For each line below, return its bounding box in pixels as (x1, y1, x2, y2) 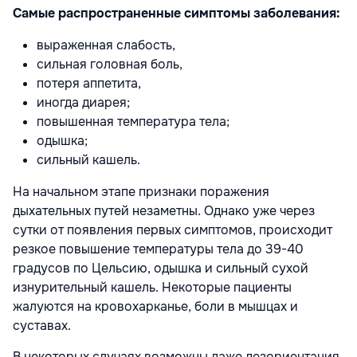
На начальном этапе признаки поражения (13, 182, 269, 200)
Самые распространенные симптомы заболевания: (13, 4, 340, 22)
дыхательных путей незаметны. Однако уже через (13, 202, 315, 219)
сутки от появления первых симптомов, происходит (13, 221, 332, 238)
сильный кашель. (37, 151, 140, 168)
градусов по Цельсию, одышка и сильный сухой (13, 259, 308, 277)
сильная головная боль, (37, 55, 182, 73)
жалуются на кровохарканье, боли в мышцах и (13, 297, 298, 315)
